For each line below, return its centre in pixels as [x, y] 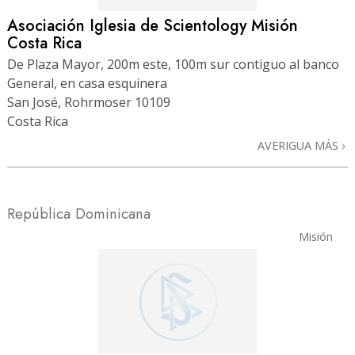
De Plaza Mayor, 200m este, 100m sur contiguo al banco [173, 65]
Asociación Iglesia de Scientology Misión [153, 25]
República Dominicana [79, 214]
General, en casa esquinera [87, 84]
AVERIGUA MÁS [300, 146]
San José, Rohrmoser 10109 [89, 103]
